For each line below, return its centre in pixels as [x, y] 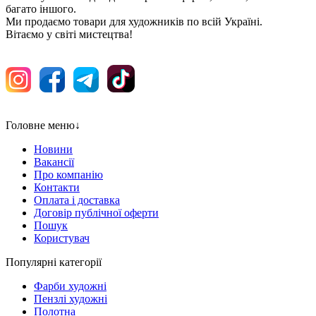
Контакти [57, 187]
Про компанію [68, 174]
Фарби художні [70, 286]
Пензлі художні [71, 298]
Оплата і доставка [77, 200]
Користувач [62, 238]
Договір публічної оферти [96, 212]
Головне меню [40, 125]
